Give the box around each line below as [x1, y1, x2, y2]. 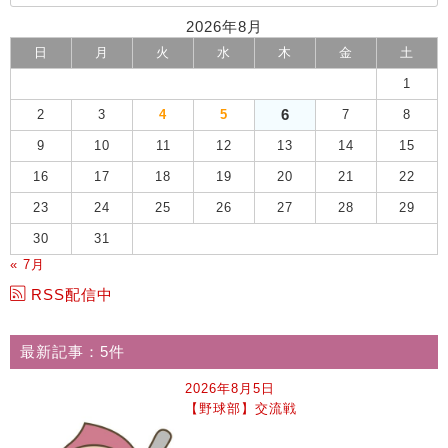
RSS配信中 [31, 286, 113, 303]
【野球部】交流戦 [185, 401, 298, 416]
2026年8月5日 [185, 381, 276, 396]
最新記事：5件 [20, 343, 125, 360]
